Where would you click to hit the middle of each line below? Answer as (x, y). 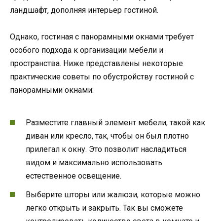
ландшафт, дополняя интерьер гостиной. (84, 10)
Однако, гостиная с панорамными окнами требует (102, 37)
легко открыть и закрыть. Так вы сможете (104, 208)
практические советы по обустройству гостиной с (102, 77)
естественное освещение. (74, 176)
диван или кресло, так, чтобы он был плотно (107, 136)
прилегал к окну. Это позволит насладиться (106, 149)
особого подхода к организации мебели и (87, 50)
